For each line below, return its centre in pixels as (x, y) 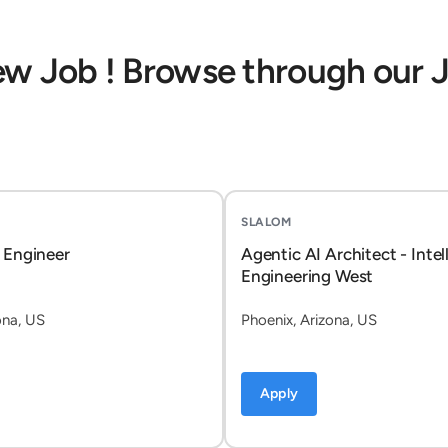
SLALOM (266, 222)
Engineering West (307, 276)
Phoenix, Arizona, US (309, 320)
